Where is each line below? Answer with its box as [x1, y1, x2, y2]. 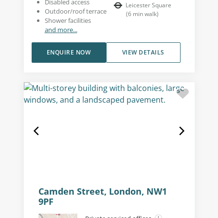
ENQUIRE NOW [46, 48, 91, 56]
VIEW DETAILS [122, 48, 164, 56]
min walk [131, 9, 157, 18]
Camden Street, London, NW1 [38, 185, 167, 197]
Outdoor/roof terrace [44, 6, 107, 16]
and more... [44, 25, 77, 34]
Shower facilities [44, 16, 91, 25]
